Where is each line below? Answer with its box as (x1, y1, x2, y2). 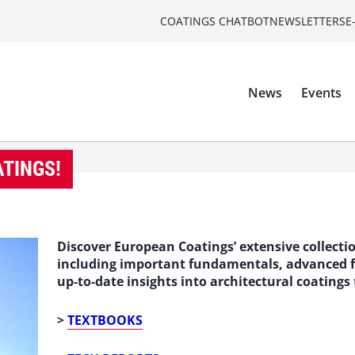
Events (301, 84, 342, 102)
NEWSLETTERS (269, 13, 345, 29)
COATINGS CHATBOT (160, 13, 269, 29)
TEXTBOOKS (67, 311, 143, 329)
